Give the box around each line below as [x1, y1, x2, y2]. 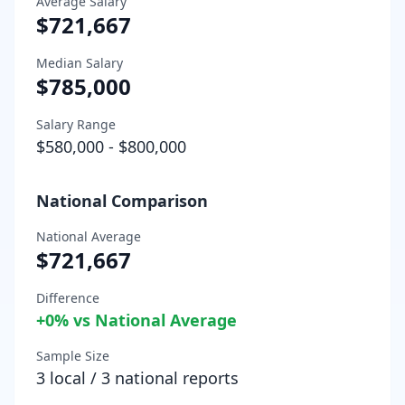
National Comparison [36, 189, 208, 212]
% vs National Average [54, 308, 237, 331]
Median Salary [36, 53, 123, 71]
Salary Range [36, 115, 116, 133]
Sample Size [36, 346, 109, 364]
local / [45, 366, 101, 389]
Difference [36, 288, 99, 306]
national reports [110, 366, 239, 389]
